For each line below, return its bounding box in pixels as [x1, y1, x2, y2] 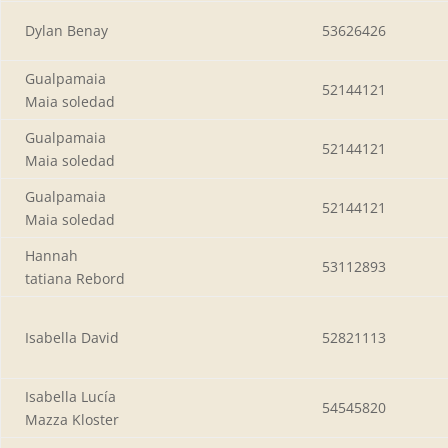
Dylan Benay [25, 20, 108, 40]
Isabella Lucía [25, 386, 116, 406]
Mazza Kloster [25, 409, 119, 429]
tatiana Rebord [25, 268, 125, 288]
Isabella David [25, 327, 119, 347]
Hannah [25, 245, 78, 265]
